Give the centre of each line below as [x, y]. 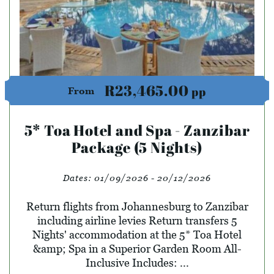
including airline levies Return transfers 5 [137, 220]
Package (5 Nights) [137, 147]
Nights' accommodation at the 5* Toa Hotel [137, 234]
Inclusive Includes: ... [137, 262]
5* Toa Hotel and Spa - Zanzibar [137, 130]
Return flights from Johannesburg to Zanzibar [137, 206]
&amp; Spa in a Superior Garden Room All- [137, 248]
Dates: [79, 177]
